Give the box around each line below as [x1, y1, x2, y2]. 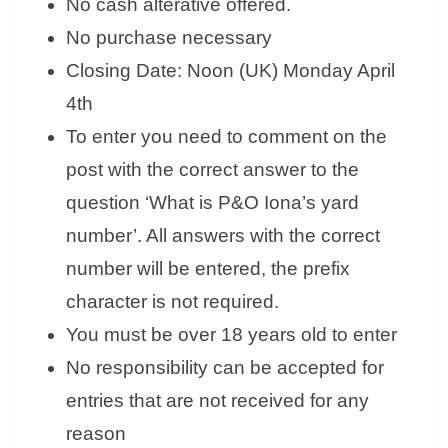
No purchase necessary [66, 27, 272, 49]
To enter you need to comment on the [66, 126, 387, 148]
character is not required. [66, 291, 279, 313]
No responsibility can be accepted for [66, 357, 384, 379]
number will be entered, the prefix [66, 258, 350, 280]
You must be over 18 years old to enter [66, 324, 397, 346]
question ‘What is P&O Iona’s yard [66, 192, 359, 214]
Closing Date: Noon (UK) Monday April [66, 60, 395, 82]
